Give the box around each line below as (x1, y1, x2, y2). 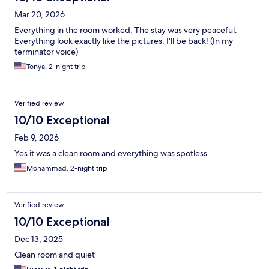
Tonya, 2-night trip (26, 62, 86, 72)
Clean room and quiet (14, 249, 95, 261)
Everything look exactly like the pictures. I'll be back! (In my (14, 35, 233, 47)
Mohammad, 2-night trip (26, 163, 107, 174)
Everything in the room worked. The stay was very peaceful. (14, 25, 237, 36)
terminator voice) (14, 46, 78, 58)
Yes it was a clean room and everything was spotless (14, 148, 207, 159)
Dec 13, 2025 (14, 234, 63, 245)
